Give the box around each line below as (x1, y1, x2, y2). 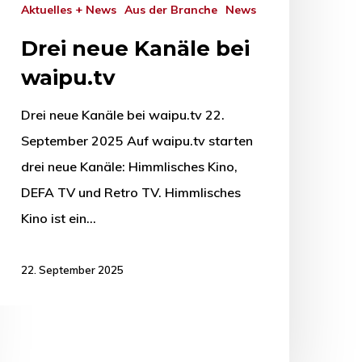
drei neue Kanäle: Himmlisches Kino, (21, 158, 238, 175)
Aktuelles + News (29, 2, 116, 18)
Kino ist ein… (21, 210, 96, 227)
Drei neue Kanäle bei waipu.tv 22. (21, 107, 225, 124)
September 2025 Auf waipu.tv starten (21, 133, 253, 149)
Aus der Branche (133, 2, 217, 18)
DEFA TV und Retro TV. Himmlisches (21, 184, 241, 201)
